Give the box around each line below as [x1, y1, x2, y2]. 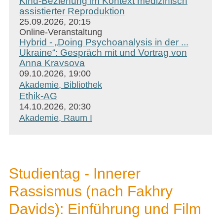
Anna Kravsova [19, 58, 85, 68]
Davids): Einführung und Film [9, 201, 201, 217]
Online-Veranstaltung [19, 27, 102, 37]
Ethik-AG [19, 91, 57, 101]
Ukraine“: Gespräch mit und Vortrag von [19, 47, 187, 58]
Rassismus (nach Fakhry [9, 183, 173, 199]
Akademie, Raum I [19, 113, 92, 123]
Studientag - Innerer [9, 165, 141, 182]
